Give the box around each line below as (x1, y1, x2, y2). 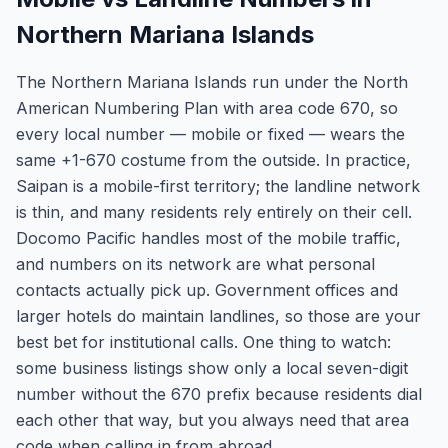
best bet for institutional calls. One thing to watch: (16, 332, 391, 352)
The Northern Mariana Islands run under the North (16, 72, 408, 92)
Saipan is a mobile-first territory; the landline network (16, 176, 420, 196)
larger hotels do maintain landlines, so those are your (16, 306, 421, 326)
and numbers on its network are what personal (16, 254, 375, 274)
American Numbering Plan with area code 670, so (16, 98, 398, 118)
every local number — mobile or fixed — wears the (16, 124, 405, 144)
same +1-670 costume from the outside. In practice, (16, 150, 411, 170)
